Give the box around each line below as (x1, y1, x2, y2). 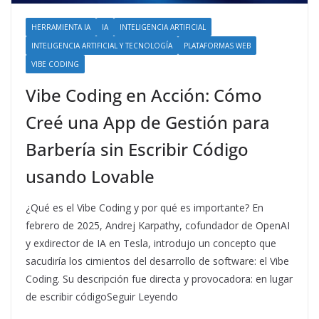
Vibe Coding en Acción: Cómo (26, 83, 262, 107)
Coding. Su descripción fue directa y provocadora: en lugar (26, 271, 293, 286)
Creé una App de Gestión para (26, 110, 270, 134)
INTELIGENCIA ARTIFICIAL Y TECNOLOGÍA (31, 40, 172, 51)
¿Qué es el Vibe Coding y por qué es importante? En (26, 200, 263, 214)
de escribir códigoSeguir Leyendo (26, 289, 178, 303)
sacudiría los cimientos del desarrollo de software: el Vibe (26, 253, 289, 268)
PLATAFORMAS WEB (184, 40, 251, 51)
